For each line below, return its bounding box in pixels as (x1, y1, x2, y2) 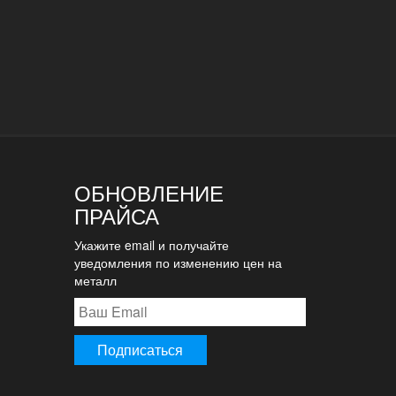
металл (73, 271, 117, 289)
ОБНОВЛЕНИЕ (73, 177, 224, 208)
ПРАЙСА (73, 200, 159, 231)
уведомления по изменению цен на (73, 254, 282, 271)
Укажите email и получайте (73, 236, 229, 254)
